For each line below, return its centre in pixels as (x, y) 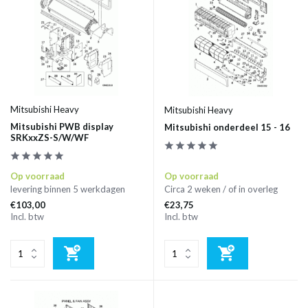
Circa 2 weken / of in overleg (221, 189)
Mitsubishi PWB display (62, 127)
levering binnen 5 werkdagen (68, 189)
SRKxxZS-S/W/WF (49, 138)
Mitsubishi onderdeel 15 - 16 (227, 128)
